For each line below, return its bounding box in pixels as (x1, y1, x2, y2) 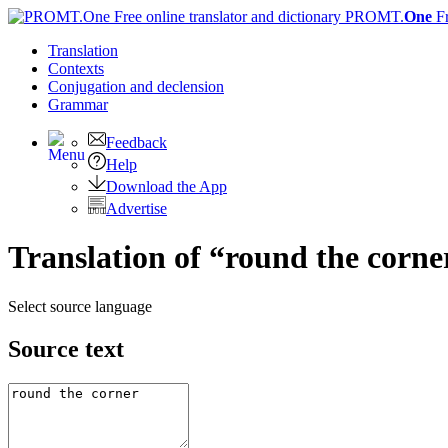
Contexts (48, 60, 104, 77)
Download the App (106, 178, 227, 195)
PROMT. (341, 8, 404, 25)
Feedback (106, 134, 167, 151)
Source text (8, 335, 124, 362)
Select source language (8, 297, 152, 315)
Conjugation (48, 78, 130, 95)
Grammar (48, 96, 108, 113)
